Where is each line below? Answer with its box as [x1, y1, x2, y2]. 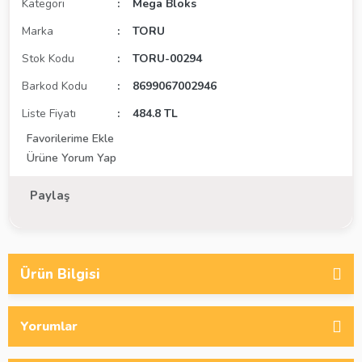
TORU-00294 [133, 51, 203, 66]
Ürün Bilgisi [20, 264, 100, 284]
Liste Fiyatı [22, 106, 76, 121]
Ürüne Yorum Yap [27, 150, 116, 166]
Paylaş [30, 187, 69, 204]
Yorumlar [20, 318, 78, 335]
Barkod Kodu [22, 78, 87, 94]
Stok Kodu [22, 51, 74, 66]
